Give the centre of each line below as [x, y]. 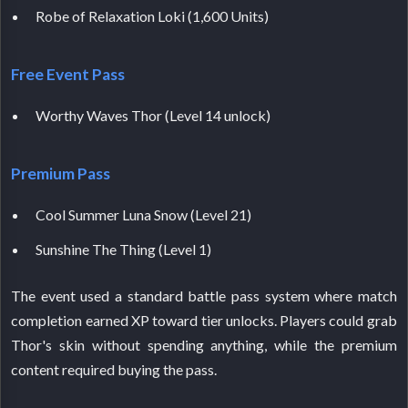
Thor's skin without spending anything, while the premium [204, 345]
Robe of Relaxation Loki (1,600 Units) [153, 15]
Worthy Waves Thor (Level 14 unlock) [153, 115]
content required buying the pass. [114, 370]
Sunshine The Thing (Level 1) [124, 250]
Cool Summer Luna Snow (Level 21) [144, 215]
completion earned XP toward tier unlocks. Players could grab [204, 321]
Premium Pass [61, 173]
